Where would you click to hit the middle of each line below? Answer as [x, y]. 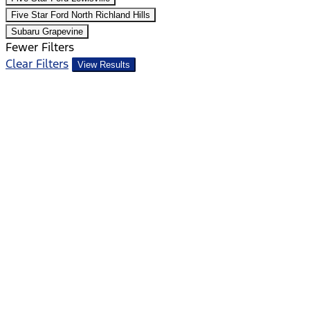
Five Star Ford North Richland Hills [81, 15]
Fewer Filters [40, 47]
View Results [104, 64]
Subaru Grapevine [47, 31]
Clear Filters [37, 63]
